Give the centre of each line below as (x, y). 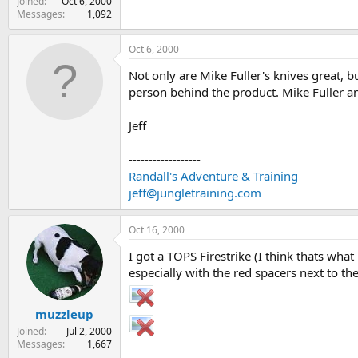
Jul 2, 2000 (89, 332)
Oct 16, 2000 (157, 229)
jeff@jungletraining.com (195, 192)
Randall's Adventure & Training (213, 175)
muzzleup (64, 314)
